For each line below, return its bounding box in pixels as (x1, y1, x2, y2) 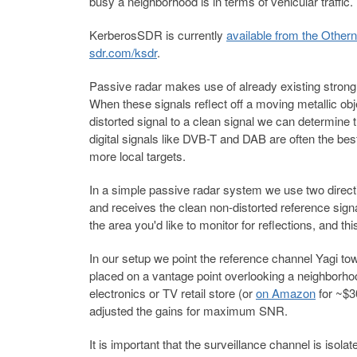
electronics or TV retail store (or (89, 284, 256, 301)
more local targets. (89, 147, 186, 164)
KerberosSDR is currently (89, 26, 226, 43)
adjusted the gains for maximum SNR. (89, 302, 288, 319)
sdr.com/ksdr (89, 44, 157, 61)
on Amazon (256, 284, 316, 301)
